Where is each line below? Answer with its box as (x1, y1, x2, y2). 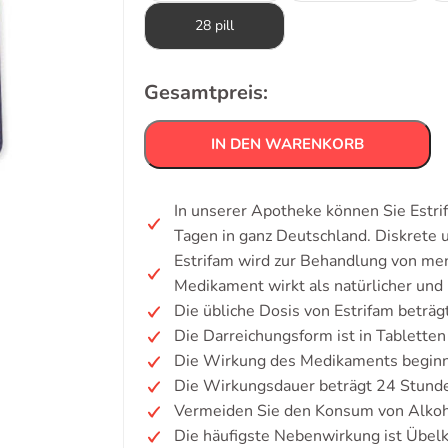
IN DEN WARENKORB (211, 134, 364, 154)
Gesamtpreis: (144, 79, 268, 106)
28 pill (195, 16, 234, 35)
